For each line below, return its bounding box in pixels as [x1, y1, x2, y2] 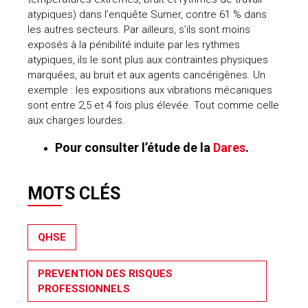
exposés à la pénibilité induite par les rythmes [27, 38, 240, 51]
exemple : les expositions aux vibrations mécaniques [27, 83, 272, 96]
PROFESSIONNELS [38, 283, 130, 296]
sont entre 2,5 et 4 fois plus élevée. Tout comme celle [27, 98, 279, 111]
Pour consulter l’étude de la [55, 140, 213, 155]
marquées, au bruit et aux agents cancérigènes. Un [27, 68, 265, 81]
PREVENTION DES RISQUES [38, 267, 173, 280]
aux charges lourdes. [27, 113, 125, 126]
